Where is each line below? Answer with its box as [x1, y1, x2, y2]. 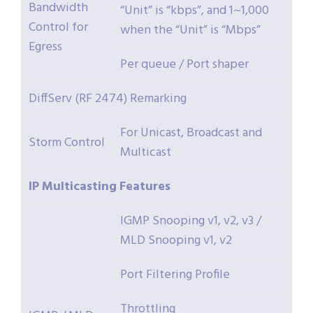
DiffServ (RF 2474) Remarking [29, 89, 187, 110]
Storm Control [29, 133, 105, 154]
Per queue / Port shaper [120, 54, 249, 75]
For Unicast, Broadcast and [120, 123, 262, 144]
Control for [29, 17, 88, 38]
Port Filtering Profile [120, 265, 230, 286]
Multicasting [42, 177, 117, 198]
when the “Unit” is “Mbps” [120, 20, 261, 41]
